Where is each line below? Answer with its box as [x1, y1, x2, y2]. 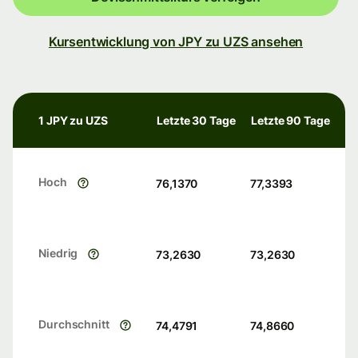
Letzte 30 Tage [157, 113, 236, 128]
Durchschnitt [38, 317, 109, 332]
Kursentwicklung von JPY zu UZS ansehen [48, 34, 304, 50]
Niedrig [38, 246, 78, 261]
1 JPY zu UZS [38, 113, 108, 128]
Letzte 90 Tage [251, 113, 330, 128]
